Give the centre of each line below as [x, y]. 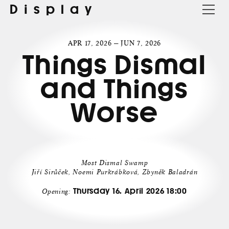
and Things [114, 89]
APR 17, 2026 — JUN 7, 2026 [114, 43]
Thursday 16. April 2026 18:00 [130, 191]
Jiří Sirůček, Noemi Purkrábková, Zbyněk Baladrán [114, 172]
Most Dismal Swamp [114, 163]
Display [54, 9]
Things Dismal [114, 65]
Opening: [58, 192]
